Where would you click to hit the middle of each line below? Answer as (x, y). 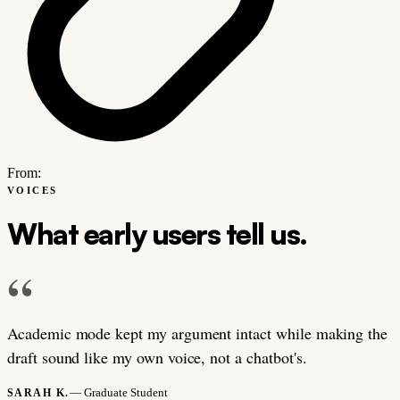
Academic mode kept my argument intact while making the (198, 333)
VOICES (33, 190)
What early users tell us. (157, 233)
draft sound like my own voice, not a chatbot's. (157, 357)
